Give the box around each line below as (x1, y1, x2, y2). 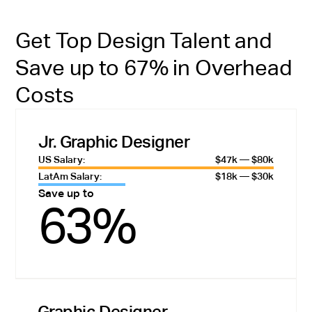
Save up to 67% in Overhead (15, 55, 292, 81)
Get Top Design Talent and (15, 28, 272, 54)
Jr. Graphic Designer (38, 132, 190, 151)
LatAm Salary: (38, 170, 102, 182)
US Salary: (38, 153, 85, 165)
